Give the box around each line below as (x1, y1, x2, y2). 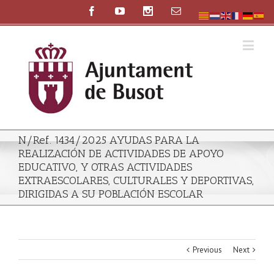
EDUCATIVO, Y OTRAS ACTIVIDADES (18, 160, 192, 174)
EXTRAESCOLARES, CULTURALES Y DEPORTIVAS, (18, 174, 254, 187)
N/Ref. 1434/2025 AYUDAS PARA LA (18, 133, 199, 147)
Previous (193, 245, 222, 255)
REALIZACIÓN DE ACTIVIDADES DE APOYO (18, 147, 224, 160)
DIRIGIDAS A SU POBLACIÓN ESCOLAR (18, 187, 203, 201)
